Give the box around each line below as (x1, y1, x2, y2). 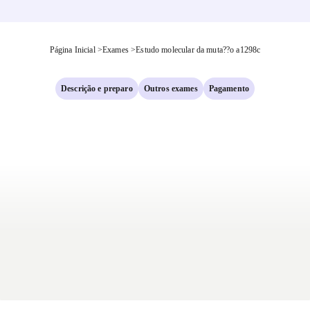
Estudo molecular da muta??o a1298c (136, 45, 261, 55)
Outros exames (143, 84, 198, 93)
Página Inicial (49, 45, 95, 55)
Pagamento (208, 84, 250, 93)
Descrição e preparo (60, 84, 133, 93)
